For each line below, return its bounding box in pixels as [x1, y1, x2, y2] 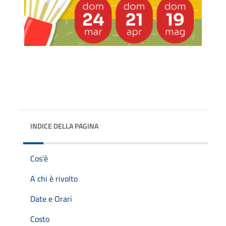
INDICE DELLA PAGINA [30, 120, 98, 131]
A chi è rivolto [30, 172, 78, 185]
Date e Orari [30, 192, 72, 205]
